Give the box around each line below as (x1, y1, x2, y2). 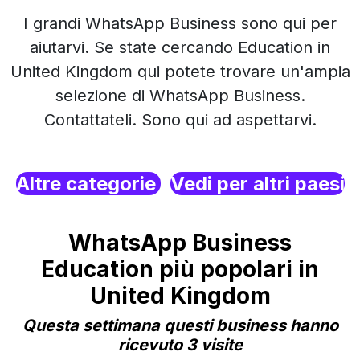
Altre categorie (15, 172, 161, 195)
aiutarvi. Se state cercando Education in (30, 38, 330, 57)
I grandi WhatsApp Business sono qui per (23, 14, 337, 33)
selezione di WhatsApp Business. (55, 86, 305, 105)
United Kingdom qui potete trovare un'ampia (10, 62, 350, 81)
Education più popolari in (41, 256, 319, 283)
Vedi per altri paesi (170, 172, 345, 195)
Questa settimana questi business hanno (22, 316, 338, 335)
